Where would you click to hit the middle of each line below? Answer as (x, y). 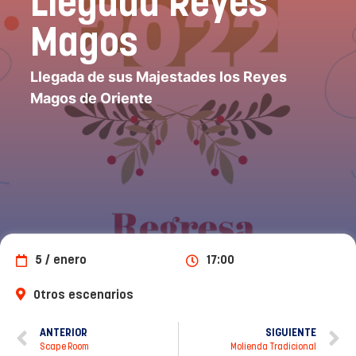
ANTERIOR (64, 333)
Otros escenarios (83, 295)
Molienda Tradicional (273, 347)
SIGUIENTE (291, 333)
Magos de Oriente (91, 98)
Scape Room (64, 347)
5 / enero (61, 260)
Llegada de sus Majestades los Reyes (159, 76)
